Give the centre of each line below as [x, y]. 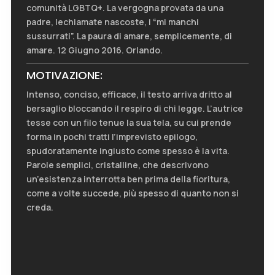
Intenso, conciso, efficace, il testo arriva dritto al [129, 95]
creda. [40, 207]
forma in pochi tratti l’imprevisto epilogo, [112, 137]
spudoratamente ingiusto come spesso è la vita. [128, 151]
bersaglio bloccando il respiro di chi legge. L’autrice [134, 109]
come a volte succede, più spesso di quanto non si [132, 193]
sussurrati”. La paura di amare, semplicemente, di [129, 36]
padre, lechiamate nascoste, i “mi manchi [112, 22]
